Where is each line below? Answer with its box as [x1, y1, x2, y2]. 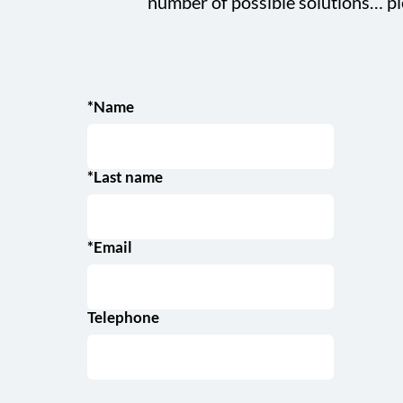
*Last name [86, 167, 163, 186]
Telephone [86, 308, 159, 327]
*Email [86, 237, 132, 256]
